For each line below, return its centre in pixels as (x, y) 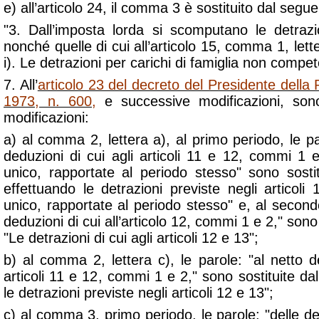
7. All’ (21, 85)
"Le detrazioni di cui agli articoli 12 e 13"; (131, 238)
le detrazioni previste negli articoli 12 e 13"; (138, 293)
